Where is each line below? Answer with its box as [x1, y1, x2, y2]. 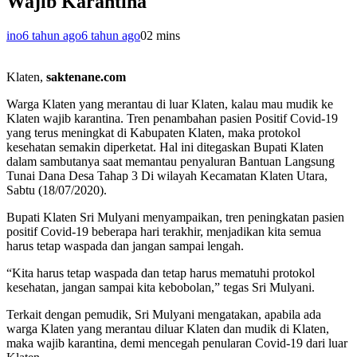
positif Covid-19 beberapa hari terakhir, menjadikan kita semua [6, 225, 321, 239]
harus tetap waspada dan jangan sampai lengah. [6, 239, 244, 253]
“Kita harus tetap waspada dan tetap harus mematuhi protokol [6, 266, 315, 280]
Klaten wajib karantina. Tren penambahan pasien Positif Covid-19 [6, 112, 338, 126]
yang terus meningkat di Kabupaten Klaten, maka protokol [6, 126, 300, 140]
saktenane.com [46, 70, 126, 84]
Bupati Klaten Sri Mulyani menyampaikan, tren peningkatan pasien [6, 210, 344, 225]
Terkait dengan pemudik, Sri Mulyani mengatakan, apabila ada [6, 308, 321, 322]
